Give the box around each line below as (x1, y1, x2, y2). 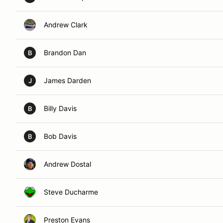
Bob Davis (44, 132, 77, 140)
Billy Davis (44, 104, 77, 112)
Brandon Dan (44, 48, 86, 57)
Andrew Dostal (44, 160, 91, 168)
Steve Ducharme (44, 188, 98, 196)
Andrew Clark (44, 20, 88, 29)
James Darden (44, 76, 91, 85)
